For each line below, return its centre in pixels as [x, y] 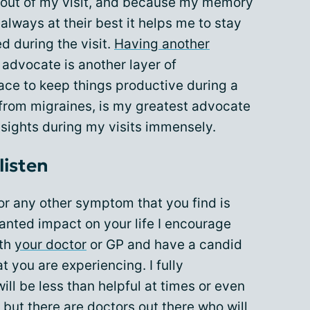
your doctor [51, 245]
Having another [162, 44]
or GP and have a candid [164, 245]
